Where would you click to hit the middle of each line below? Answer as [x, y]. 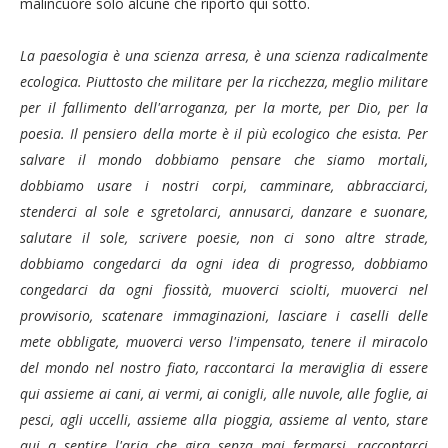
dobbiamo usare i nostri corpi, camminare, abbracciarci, [224, 185]
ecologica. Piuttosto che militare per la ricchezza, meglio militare [224, 81]
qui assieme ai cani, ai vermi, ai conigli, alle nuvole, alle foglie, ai [224, 393]
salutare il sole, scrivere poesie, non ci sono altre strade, [224, 237]
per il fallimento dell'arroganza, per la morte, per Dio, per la [224, 107]
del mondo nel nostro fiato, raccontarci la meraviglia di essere [224, 367]
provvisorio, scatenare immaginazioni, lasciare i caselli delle [224, 315]
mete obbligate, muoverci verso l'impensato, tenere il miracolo [224, 341]
